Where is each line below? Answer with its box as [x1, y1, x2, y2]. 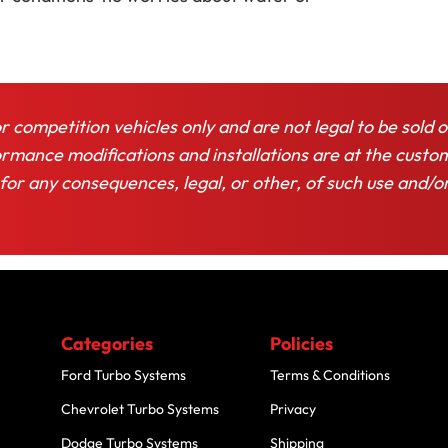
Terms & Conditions [270, 365, 391, 384]
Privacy [270, 399, 317, 418]
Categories [61, 331, 154, 355]
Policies [270, 331, 334, 355]
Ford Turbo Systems [61, 365, 187, 384]
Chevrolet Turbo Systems [61, 399, 220, 418]
